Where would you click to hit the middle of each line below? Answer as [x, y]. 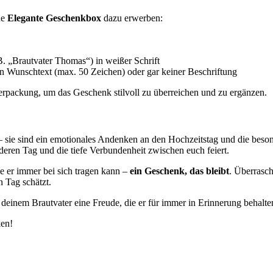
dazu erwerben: [132, 18]
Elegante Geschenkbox [54, 18]
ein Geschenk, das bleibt [179, 171]
